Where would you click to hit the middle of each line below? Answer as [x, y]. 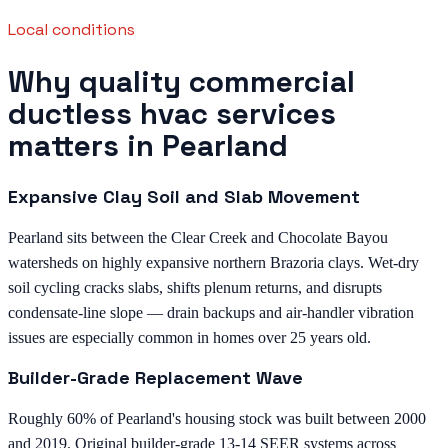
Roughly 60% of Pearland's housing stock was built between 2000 [217, 418]
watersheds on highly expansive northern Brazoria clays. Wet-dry [213, 262]
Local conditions [71, 29]
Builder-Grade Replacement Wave [155, 377]
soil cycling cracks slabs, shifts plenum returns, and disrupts [195, 287]
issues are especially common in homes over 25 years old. [189, 337]
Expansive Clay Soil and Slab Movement [184, 196]
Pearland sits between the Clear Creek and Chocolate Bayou [198, 237]
